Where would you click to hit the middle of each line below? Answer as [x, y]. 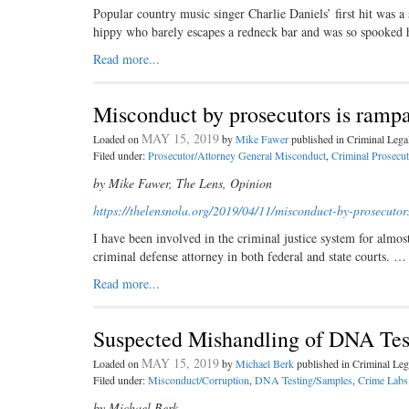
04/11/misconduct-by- [298, 210]
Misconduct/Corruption [199, 380]
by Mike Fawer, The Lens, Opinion [183, 183]
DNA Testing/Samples [304, 380]
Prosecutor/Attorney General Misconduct [237, 155]
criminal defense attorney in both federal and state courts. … [250, 256]
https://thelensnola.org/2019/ [168, 210]
